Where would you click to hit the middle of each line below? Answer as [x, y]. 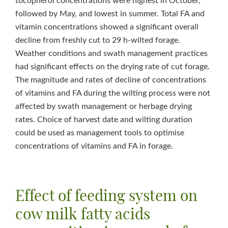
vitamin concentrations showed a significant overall [107, 27]
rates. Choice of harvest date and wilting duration [104, 120]
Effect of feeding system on [106, 196]
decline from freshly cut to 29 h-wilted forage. [98, 40]
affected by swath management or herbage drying [104, 106]
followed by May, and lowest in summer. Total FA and [110, 14]
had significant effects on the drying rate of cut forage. [112, 67]
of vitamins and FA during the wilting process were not [113, 93]
